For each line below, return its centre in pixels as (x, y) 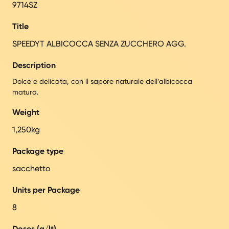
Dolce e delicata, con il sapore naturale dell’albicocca (102, 81)
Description (34, 65)
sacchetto (31, 168)
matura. (25, 92)
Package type (38, 151)
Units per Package (46, 190)
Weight (26, 112)
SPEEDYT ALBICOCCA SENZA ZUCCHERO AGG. (99, 43)
